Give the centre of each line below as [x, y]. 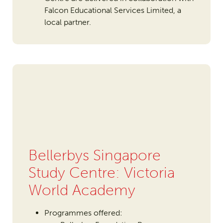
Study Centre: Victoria [101, 173]
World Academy [82, 190]
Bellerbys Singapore [94, 156]
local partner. [67, 22]
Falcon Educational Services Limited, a [112, 10]
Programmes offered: [83, 213]
